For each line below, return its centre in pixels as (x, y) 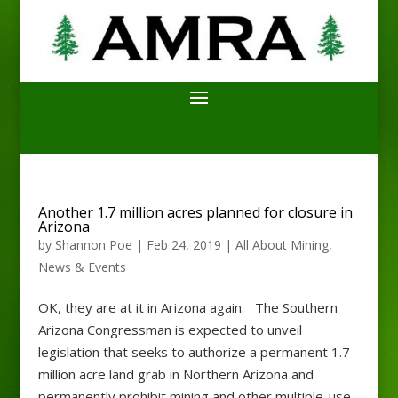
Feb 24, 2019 (183, 244)
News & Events (82, 267)
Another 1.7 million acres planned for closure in (195, 212)
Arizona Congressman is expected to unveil (170, 329)
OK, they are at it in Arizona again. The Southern (187, 307)
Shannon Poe (93, 244)
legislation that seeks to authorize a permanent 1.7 (194, 351)
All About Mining (282, 244)
